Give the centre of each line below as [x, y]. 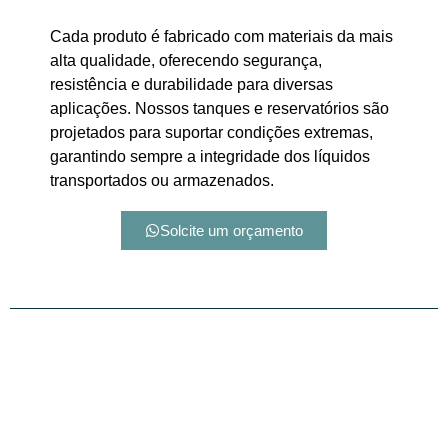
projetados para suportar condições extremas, [211, 133]
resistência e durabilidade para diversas [191, 85]
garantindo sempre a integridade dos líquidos [210, 157]
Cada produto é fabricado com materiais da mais [221, 37]
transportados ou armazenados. [162, 181]
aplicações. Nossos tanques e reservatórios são [219, 109]
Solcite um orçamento [231, 230]
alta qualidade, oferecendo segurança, [186, 61]
